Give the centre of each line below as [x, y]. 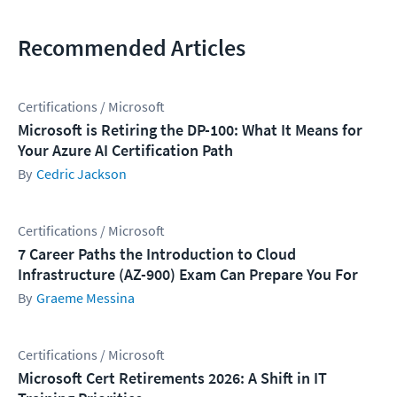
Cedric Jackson [82, 174]
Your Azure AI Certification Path [125, 151]
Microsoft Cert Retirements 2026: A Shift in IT [172, 378]
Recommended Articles [132, 48]
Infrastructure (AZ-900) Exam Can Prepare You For [188, 275]
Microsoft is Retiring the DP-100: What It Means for [190, 130]
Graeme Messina [86, 298]
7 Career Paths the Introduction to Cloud [157, 254]
